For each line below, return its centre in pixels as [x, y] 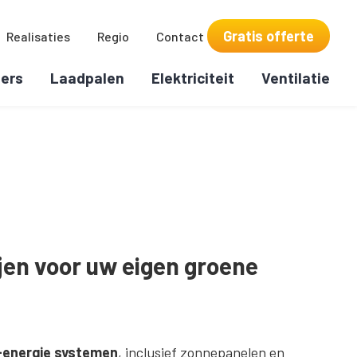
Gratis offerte [269, 35]
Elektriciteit [193, 77]
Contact [180, 36]
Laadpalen [88, 77]
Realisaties [39, 36]
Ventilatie [296, 77]
